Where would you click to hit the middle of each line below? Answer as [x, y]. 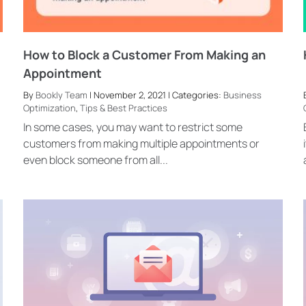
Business [242, 95]
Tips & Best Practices [123, 108]
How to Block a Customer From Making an [144, 54]
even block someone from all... [95, 160]
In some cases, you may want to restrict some [133, 127]
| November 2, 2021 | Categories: [155, 95]
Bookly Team [61, 95]
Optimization [49, 108]
